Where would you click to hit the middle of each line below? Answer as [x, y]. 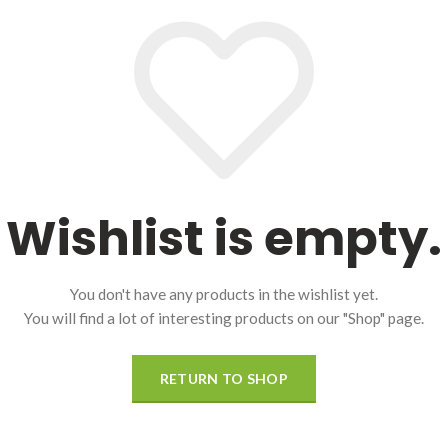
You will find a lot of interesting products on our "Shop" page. [224, 318]
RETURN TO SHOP [224, 379]
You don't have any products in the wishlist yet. [224, 294]
